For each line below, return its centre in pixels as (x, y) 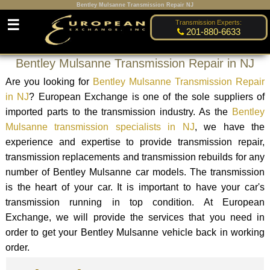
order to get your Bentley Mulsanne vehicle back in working (135, 232)
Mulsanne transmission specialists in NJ (100, 127)
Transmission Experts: (209, 23)
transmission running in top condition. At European (135, 202)
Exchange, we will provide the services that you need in (135, 217)
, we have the (230, 127)
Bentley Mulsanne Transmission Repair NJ (135, 5)
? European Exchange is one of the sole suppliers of (147, 96)
